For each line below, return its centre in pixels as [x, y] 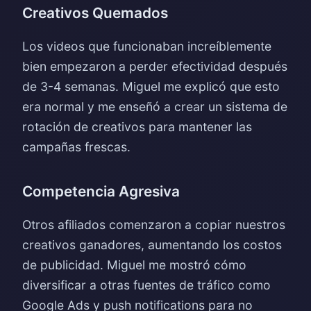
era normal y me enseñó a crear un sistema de [155, 107]
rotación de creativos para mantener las [137, 127]
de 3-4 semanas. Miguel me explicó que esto [151, 86]
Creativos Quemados [95, 13]
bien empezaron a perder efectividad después [155, 66]
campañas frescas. [76, 147]
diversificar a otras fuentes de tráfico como [146, 285]
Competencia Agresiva [101, 191]
